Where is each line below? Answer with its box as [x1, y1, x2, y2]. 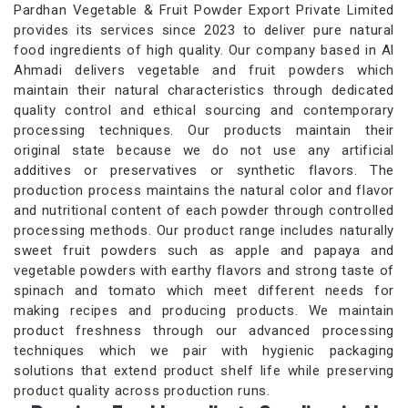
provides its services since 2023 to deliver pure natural [14, 22, 394, 39]
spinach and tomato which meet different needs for [14, 282, 394, 300]
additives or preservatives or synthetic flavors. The [14, 162, 394, 179]
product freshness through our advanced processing [14, 322, 394, 340]
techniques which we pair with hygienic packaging [14, 342, 394, 360]
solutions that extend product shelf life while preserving [14, 362, 394, 380]
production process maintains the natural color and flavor [14, 182, 394, 199]
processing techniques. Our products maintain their [14, 122, 394, 139]
